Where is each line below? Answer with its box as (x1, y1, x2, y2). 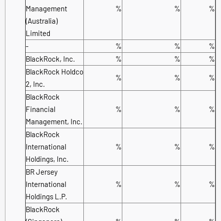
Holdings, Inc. (26, 154, 69, 163)
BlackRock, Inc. (26, 54, 75, 63)
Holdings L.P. (26, 191, 67, 201)
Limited (26, 28, 50, 37)
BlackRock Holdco (26, 67, 83, 76)
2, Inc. (26, 79, 45, 88)
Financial (26, 104, 55, 113)
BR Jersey (26, 167, 58, 176)
